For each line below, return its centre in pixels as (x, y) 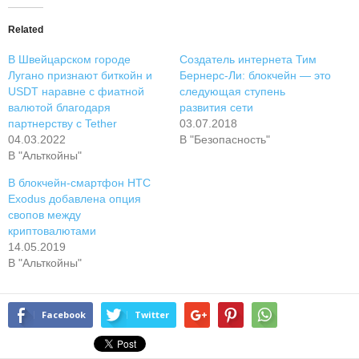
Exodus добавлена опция (75, 199)
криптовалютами (52, 231)
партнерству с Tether (63, 124)
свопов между (44, 215)
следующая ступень (232, 92)
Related (26, 30)
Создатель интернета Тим (248, 60)
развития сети (216, 108)
